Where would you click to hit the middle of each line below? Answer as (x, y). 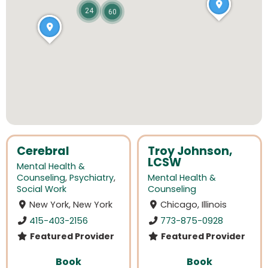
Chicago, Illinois (194, 205)
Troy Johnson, (190, 151)
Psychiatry (92, 178)
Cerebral (43, 151)
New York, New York (71, 205)
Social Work (42, 189)
